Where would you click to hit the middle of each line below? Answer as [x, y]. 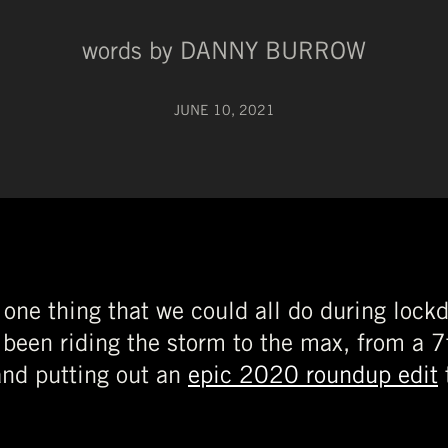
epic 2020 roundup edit [313, 373]
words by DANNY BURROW [224, 49]
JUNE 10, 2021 [224, 109]
